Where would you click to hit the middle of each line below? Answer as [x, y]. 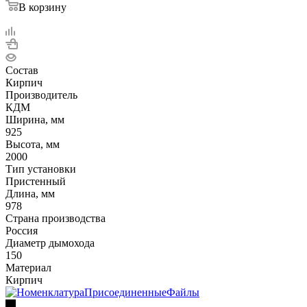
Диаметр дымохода [50, 243]
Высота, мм [33, 144]
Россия [22, 230]
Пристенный [36, 181]
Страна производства [56, 218]
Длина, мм [30, 193]
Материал [28, 267]
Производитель [41, 95]
